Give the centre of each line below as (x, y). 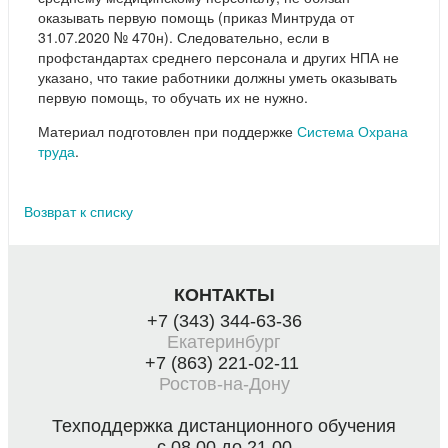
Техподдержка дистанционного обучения (224, 426)
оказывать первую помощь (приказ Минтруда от (196, 17)
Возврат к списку (78, 211)
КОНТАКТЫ (224, 295)
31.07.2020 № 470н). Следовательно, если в (183, 37)
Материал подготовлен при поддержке (167, 131)
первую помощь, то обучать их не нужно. (173, 97)
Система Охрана (352, 131)
